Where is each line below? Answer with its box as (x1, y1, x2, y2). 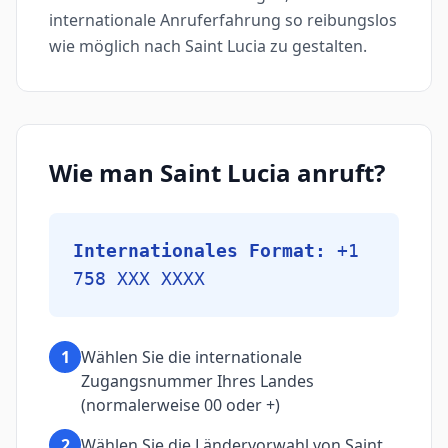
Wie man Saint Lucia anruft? (49, 156, 385, 189)
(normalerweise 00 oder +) (81, 394, 280, 416)
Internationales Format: (73, 240, 326, 261)
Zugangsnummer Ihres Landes (81, 370, 314, 392)
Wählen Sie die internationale (81, 346, 302, 368)
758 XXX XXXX (73, 268, 205, 289)
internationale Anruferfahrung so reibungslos (49, 9, 397, 31)
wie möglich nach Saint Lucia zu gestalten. (49, 35, 367, 57)
